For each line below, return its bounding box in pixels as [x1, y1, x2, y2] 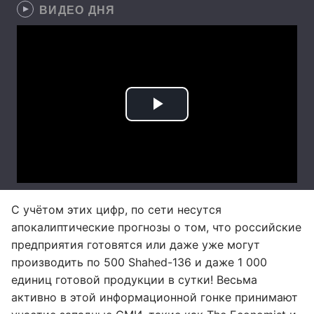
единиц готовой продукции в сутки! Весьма [11, 273, 257, 287]
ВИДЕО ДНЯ [39, 1, 116, 18]
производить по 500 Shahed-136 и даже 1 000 [11, 255, 267, 269]
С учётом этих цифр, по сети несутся [11, 203, 221, 217]
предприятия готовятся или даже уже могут [11, 238, 260, 252]
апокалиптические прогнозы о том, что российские [11, 220, 301, 234]
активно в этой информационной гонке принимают [11, 290, 298, 304]
